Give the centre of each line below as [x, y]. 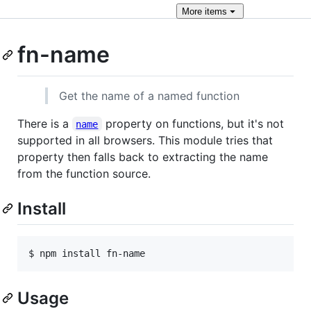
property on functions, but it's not [194, 123]
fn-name [64, 54]
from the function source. [84, 173]
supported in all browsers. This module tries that [145, 140]
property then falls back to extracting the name [143, 157]
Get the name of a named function [149, 95]
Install [42, 208]
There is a [45, 123]
